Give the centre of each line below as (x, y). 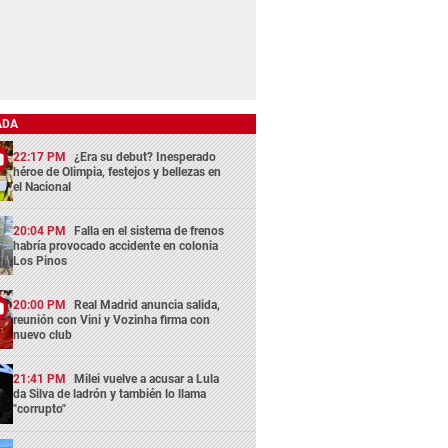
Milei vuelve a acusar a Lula (147, 379)
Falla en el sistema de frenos (149, 230)
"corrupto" (40, 409)
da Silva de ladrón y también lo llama (110, 394)
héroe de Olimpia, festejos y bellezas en (117, 171)
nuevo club (43, 335)
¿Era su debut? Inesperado (145, 156)
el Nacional (42, 186)
